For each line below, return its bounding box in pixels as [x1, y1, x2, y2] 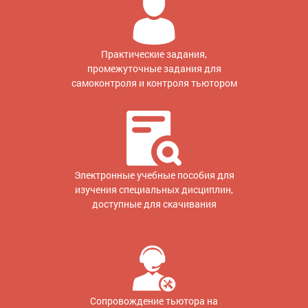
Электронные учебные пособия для [74, 168, 234, 181]
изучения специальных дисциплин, [75, 182, 233, 196]
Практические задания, [101, 47, 207, 60]
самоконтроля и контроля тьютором [71, 76, 237, 89]
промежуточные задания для [87, 61, 221, 75]
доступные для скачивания [91, 197, 217, 210]
